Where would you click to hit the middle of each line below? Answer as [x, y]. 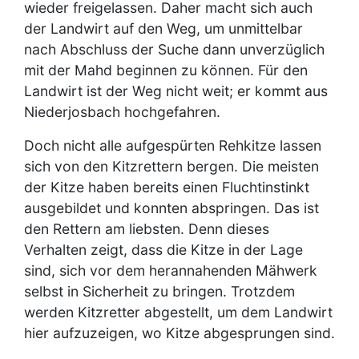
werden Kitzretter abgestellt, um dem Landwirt [178, 312]
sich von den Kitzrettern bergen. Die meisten [171, 166]
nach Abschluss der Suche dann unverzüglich [174, 49]
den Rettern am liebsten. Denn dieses [147, 228]
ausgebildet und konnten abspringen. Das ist [171, 208]
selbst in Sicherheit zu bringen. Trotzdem [159, 291]
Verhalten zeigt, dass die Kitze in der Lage [163, 249]
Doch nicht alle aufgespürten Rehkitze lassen [173, 145]
